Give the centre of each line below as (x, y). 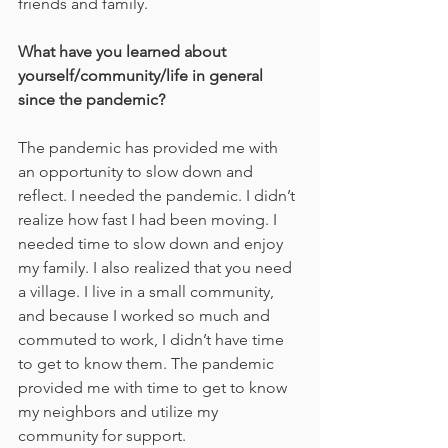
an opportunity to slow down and (137, 172)
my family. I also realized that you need (157, 268)
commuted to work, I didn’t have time (153, 340)
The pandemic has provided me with (150, 148)
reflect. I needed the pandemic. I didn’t (158, 196)
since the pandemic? (91, 100)
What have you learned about (124, 52)
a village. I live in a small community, (148, 292)
